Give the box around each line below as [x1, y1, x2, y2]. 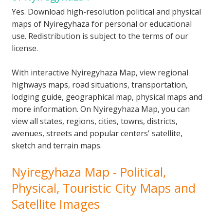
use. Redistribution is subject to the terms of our [12, 31, 188, 41]
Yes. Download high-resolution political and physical [12, 6, 201, 17]
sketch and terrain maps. [12, 140, 102, 151]
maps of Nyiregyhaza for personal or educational [12, 18, 192, 29]
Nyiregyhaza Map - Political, [12, 163, 166, 180]
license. [12, 43, 38, 54]
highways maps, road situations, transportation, [12, 79, 188, 90]
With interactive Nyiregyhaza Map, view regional [12, 67, 188, 78]
